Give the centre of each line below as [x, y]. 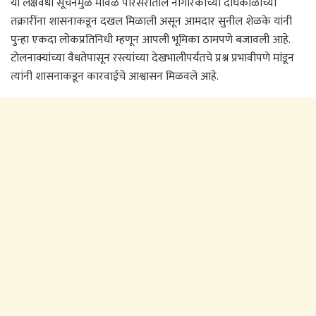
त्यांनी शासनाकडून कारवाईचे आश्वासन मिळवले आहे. [115, 77]
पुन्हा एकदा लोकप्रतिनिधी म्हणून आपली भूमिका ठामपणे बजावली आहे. [150, 40]
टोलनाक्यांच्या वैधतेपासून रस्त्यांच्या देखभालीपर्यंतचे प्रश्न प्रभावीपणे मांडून [152, 59]
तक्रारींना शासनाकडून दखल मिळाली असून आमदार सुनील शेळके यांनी [151, 22]
